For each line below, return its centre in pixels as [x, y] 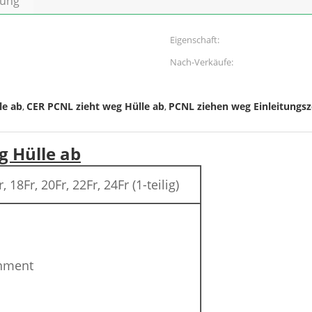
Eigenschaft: [195, 40]
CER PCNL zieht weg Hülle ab [95, 106]
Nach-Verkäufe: [202, 62]
